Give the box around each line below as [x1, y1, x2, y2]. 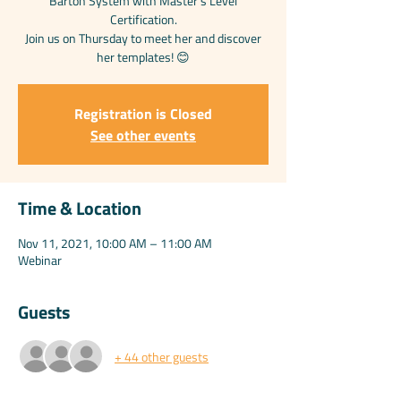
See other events [90, 124, 196, 146]
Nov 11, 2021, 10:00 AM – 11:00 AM [18, 234, 212, 252]
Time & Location [18, 194, 141, 222]
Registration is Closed [74, 103, 212, 124]
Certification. [109, 10, 177, 29]
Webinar [18, 251, 62, 269]
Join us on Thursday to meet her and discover [25, 29, 261, 47]
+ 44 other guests [115, 346, 209, 366]
